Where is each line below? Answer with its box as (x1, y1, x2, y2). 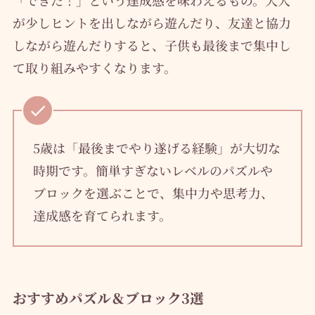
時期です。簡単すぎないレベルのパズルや (32, 161, 273, 180)
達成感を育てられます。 (32, 206, 172, 225)
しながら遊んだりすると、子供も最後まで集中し (12, 35, 291, 54)
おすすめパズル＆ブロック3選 (12, 288, 204, 309)
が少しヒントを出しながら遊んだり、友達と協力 (12, 13, 291, 32)
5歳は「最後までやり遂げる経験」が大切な (32, 139, 281, 157)
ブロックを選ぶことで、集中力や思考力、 (32, 184, 274, 202)
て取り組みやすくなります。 (12, 58, 176, 77)
